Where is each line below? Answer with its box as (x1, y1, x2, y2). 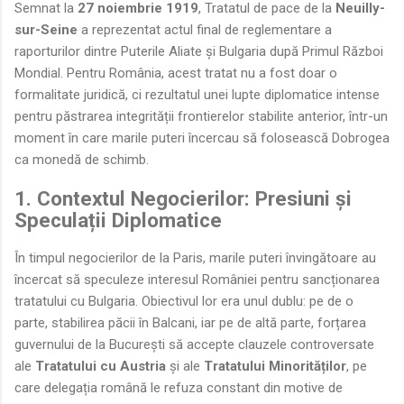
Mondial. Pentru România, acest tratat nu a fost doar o (14, 64, 337, 81)
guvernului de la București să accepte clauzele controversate (14, 336, 374, 353)
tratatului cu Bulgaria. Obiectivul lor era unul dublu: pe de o (14, 293, 353, 310)
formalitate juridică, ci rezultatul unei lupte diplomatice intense (14, 86, 380, 103)
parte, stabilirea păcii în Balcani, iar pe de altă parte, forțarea (14, 315, 366, 332)
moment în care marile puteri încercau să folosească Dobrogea (14, 129, 390, 146)
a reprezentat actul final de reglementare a (78, 21, 332, 38)
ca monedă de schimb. (14, 151, 149, 168)
